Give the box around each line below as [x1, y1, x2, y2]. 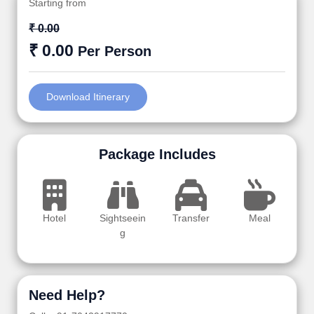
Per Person [78, 43, 151, 60]
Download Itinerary [46, 91, 130, 103]
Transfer [172, 212, 210, 224]
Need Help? [29, 287, 105, 303]
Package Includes [98, 146, 216, 163]
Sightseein [100, 212, 146, 224]
